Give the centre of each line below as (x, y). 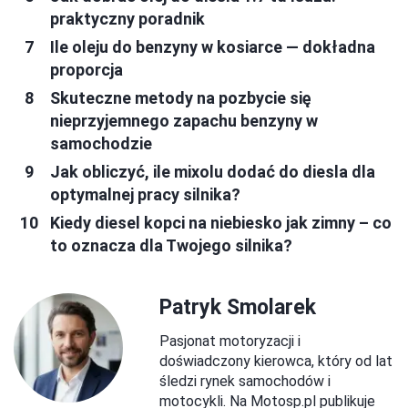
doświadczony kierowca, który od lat (276, 361)
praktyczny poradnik (127, 18)
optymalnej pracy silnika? (145, 194)
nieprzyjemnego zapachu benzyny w (184, 120)
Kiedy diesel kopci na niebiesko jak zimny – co (221, 222)
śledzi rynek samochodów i (245, 381)
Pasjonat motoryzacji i (230, 341)
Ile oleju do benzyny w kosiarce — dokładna (213, 46)
